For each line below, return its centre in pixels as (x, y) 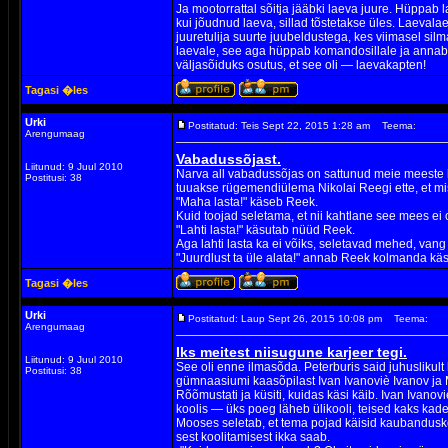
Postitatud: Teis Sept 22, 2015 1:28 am (279, 125)
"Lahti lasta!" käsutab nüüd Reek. (265, 230)
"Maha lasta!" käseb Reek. (247, 202)
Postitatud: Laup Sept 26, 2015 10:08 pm (285, 318)
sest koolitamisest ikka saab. (253, 437)
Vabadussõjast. (228, 159)
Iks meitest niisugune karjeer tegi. (291, 352)
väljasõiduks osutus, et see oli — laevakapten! (301, 65)
